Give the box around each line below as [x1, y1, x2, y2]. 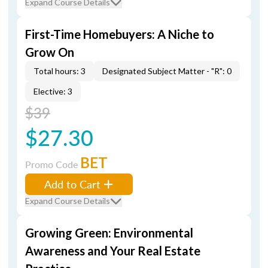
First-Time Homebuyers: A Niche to [25, 27, 214, 41]
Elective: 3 [33, 86, 72, 96]
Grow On [25, 45, 74, 59]
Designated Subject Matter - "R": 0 [102, 66, 232, 76]
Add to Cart [44, 176, 100, 191]
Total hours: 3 [33, 66, 86, 76]
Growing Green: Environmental [25, 226, 193, 240]
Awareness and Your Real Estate [25, 243, 200, 258]
